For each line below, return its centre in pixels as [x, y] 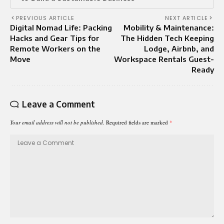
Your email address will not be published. [57, 122]
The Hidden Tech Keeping [167, 38]
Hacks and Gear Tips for [55, 38]
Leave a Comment [58, 104]
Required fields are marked [138, 122]
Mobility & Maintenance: [169, 27]
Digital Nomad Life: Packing [61, 27]
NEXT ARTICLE [186, 18]
